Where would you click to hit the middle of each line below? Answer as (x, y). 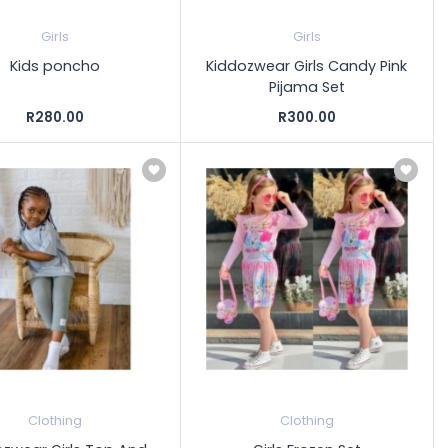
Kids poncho (54, 66)
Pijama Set (306, 87)
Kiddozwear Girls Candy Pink (307, 66)
